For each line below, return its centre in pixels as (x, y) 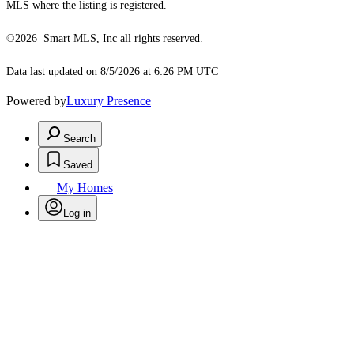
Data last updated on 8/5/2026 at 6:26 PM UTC (112, 72)
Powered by (36, 101)
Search (79, 139)
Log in (77, 213)
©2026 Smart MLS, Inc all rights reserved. (105, 39)
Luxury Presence (109, 101)
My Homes (85, 188)
